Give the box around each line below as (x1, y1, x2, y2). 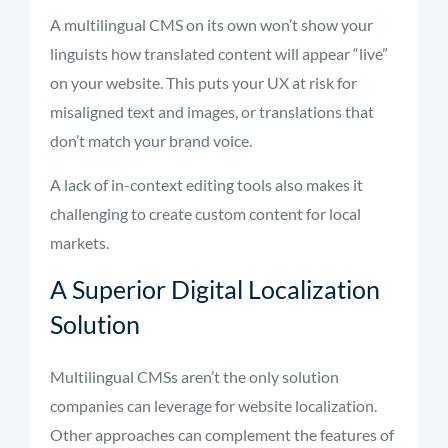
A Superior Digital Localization (50, 274, 380, 304)
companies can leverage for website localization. (50, 396, 377, 415)
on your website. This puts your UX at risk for (50, 73, 357, 92)
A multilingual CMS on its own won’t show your (50, 15, 373, 34)
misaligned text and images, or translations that (50, 102, 374, 121)
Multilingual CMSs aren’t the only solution (50, 367, 339, 386)
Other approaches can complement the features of (50, 425, 394, 444)
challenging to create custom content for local (50, 204, 361, 223)
